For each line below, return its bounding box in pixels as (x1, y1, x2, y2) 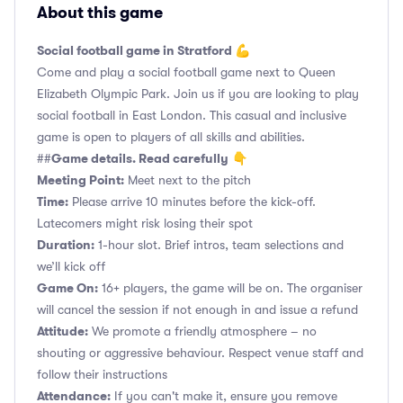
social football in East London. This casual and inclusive (37, 108, 346, 122)
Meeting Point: (37, 171, 124, 189)
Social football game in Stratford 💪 (37, 41, 250, 59)
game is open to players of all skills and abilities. (37, 130, 305, 144)
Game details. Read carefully (51, 149, 228, 167)
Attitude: (37, 322, 88, 340)
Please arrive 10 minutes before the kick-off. (68, 194, 316, 209)
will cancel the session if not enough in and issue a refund (37, 302, 358, 317)
